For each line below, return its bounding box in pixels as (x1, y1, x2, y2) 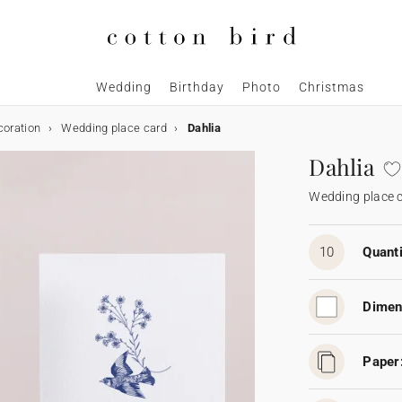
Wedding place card (61, 121, 167, 135)
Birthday (170, 80, 224, 95)
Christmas (299, 80, 364, 95)
